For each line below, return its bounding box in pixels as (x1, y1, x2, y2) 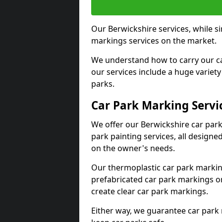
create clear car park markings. (91, 186, 208, 197)
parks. (91, 78, 114, 89)
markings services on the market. (91, 35, 217, 46)
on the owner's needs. (91, 143, 175, 154)
